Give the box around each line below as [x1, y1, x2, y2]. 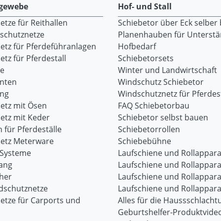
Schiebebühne [118, 136, 171, 147]
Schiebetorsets [118, 53, 174, 64]
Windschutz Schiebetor [118, 76, 204, 87]
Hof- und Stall [118, 1, 172, 12]
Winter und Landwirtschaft [118, 65, 217, 75]
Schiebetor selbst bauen [118, 112, 208, 123]
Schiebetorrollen [118, 124, 180, 135]
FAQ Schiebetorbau [118, 100, 189, 111]
